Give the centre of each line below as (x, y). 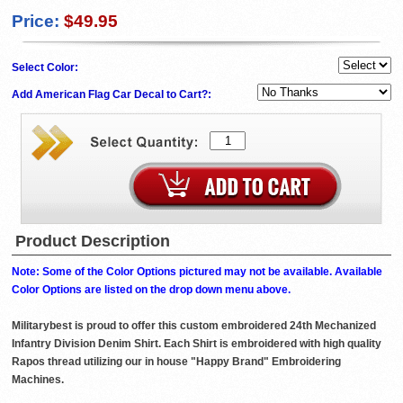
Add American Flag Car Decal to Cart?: (113, 94)
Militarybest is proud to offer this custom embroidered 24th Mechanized (194, 325)
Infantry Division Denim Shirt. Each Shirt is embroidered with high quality (197, 343)
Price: (36, 21)
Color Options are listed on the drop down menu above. (151, 289)
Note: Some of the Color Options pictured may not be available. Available (197, 271)
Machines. (38, 379)
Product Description (93, 241)
